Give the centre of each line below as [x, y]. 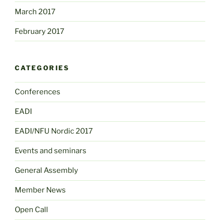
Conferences [38, 92]
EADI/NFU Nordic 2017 [54, 131]
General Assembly [46, 171]
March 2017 [35, 12]
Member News [40, 190]
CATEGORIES [42, 68]
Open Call [31, 210]
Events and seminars [51, 151]
